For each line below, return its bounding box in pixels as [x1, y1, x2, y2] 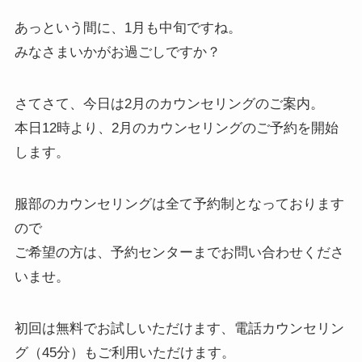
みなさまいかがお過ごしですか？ [14, 44, 221, 61]
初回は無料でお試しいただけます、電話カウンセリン [14, 321, 344, 337]
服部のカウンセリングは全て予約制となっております [14, 196, 344, 213]
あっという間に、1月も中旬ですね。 [14, 20, 242, 36]
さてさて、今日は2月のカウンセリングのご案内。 [14, 96, 324, 112]
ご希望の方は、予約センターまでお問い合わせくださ [14, 245, 344, 261]
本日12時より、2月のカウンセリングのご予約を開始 [14, 120, 339, 137]
